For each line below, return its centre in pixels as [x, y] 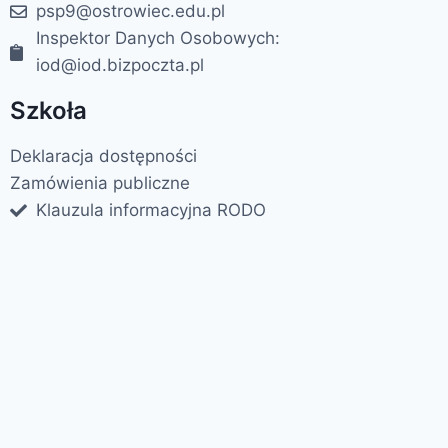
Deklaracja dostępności [103, 156]
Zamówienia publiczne [100, 183]
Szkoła [48, 110]
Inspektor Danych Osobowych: [158, 38]
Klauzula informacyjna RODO [151, 210]
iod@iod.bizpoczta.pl [120, 65]
